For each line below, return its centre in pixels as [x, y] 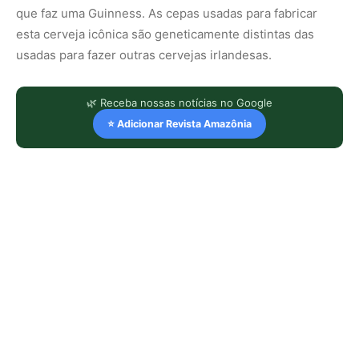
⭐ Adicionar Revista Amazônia [179, 123]
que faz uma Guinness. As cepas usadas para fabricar [167, 13]
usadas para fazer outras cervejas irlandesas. [144, 54]
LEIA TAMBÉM [76, 304]
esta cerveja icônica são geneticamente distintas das [165, 34]
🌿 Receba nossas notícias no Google [179, 102]
